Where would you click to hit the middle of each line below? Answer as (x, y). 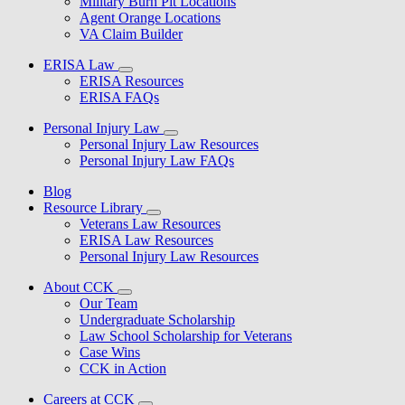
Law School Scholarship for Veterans (186, 335)
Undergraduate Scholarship (157, 319)
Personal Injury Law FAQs (157, 160)
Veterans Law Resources (150, 223)
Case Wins (110, 352)
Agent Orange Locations (150, 17)
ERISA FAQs (119, 97)
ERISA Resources (132, 80)
